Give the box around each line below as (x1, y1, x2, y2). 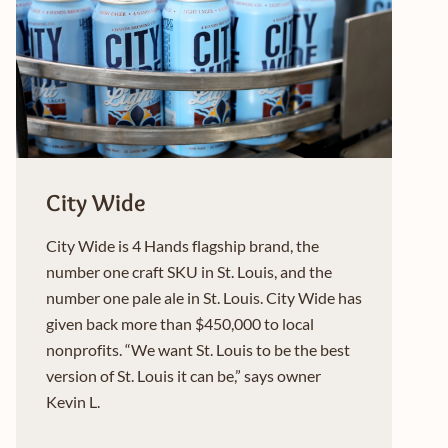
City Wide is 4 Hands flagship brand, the (46, 236, 319, 256)
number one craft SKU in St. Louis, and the (46, 262, 332, 282)
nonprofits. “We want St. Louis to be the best (46, 340, 350, 360)
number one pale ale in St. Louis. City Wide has (46, 288, 362, 308)
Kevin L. (46, 392, 100, 412)
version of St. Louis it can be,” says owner (46, 366, 321, 386)
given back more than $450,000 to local (46, 314, 314, 334)
